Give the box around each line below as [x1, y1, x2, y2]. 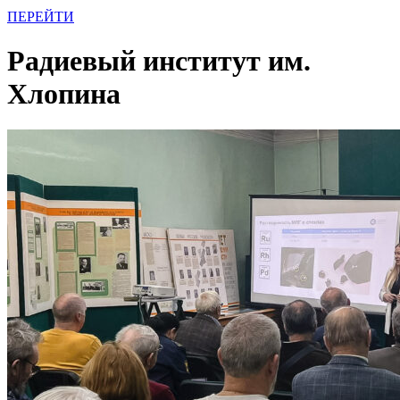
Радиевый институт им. [7, 44, 311, 77]
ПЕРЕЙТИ [7, 9, 74, 25]
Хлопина [7, 77, 121, 110]
